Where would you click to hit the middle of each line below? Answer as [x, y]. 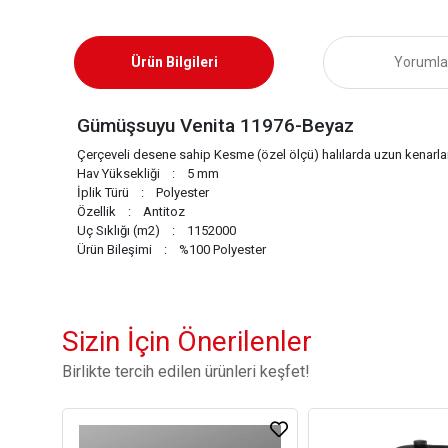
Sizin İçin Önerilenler [187, 341]
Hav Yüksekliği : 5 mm [148, 173]
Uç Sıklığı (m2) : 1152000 [156, 230]
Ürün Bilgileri [174, 62]
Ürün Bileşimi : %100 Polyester [171, 249]
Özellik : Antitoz [131, 211]
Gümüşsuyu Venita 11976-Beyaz [215, 125]
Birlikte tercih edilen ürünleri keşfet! [186, 371]
